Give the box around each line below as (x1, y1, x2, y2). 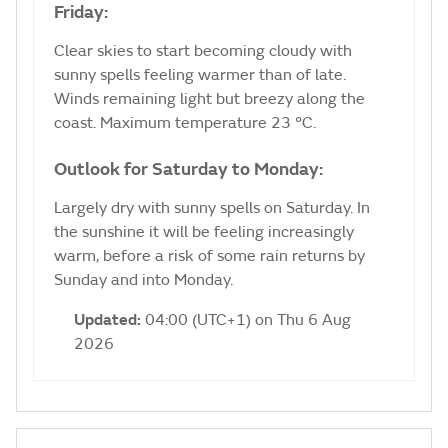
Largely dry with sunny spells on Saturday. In (54, 198, 370, 219)
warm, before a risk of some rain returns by (54, 246, 365, 267)
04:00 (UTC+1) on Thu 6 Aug (145, 310, 351, 331)
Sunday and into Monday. (54, 270, 233, 291)
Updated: (74, 310, 145, 331)
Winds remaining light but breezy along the (54, 89, 365, 110)
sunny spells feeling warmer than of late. (54, 65, 346, 86)
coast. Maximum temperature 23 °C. (54, 113, 316, 134)
